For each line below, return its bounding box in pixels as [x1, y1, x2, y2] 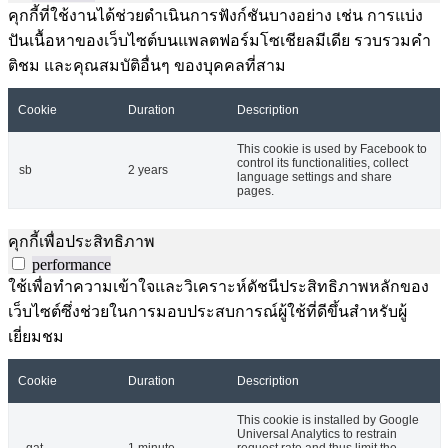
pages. [237, 184, 274, 199]
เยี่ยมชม [8, 328, 64, 346]
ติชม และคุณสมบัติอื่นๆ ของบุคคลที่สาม [8, 57, 286, 75]
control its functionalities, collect [237, 156, 408, 171]
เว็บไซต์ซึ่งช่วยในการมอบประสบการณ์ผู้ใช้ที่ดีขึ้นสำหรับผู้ [8, 303, 407, 321]
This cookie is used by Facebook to [237, 142, 427, 157]
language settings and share [237, 170, 392, 185]
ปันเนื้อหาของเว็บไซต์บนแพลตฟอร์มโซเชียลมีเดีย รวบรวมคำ [8, 32, 431, 50]
